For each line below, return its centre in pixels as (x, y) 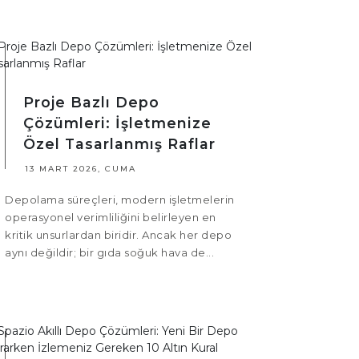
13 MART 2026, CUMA (81, 169)
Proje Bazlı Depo (91, 103)
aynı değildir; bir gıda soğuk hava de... (109, 253)
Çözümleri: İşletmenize (117, 123)
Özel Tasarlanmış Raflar (119, 144)
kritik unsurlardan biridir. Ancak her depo (118, 235)
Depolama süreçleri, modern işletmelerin (120, 200)
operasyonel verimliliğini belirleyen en (111, 218)
